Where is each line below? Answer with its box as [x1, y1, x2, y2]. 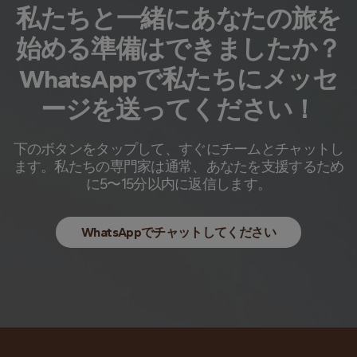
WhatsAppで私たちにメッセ [19, 63, 338, 94]
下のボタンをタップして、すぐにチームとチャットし [13, 139, 344, 158]
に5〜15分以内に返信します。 [85, 175, 272, 193]
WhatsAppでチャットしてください [81, 224, 276, 240]
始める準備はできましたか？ [15, 33, 342, 64]
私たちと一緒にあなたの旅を [15, 2, 342, 33]
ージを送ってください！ [41, 93, 316, 124]
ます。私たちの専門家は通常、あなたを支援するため [13, 157, 344, 175]
